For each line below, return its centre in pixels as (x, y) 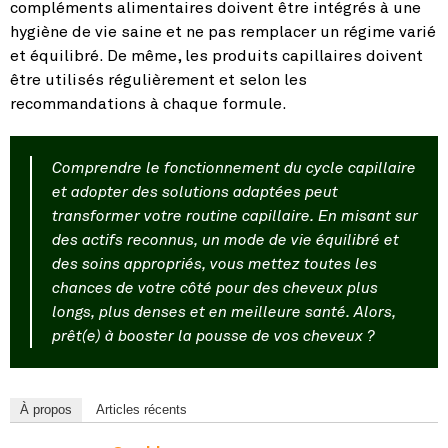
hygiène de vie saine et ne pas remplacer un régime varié (223, 31)
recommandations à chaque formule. (148, 103)
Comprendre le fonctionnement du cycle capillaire (234, 167)
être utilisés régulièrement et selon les (158, 79)
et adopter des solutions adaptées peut (195, 191)
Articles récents (141, 409)
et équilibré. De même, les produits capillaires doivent (216, 55)
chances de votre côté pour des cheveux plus (215, 287)
